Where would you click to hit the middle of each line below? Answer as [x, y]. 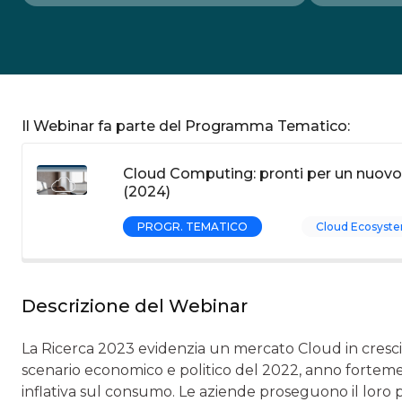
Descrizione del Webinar [135, 306]
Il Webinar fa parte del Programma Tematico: [186, 126]
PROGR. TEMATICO [192, 227]
